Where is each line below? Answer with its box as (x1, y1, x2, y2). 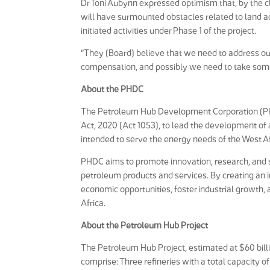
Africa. (81, 198, 106, 209)
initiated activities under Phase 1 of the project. (81, 25, 257, 36)
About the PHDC (81, 84, 144, 95)
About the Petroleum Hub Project (81, 220, 209, 231)
